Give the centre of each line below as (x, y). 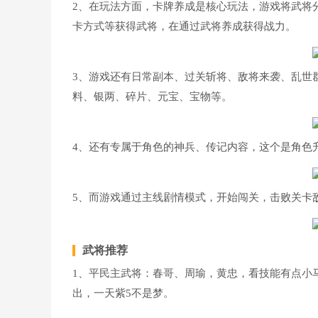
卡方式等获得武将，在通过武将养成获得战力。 (184, 26)
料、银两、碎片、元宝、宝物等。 (152, 97)
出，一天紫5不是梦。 (123, 293)
